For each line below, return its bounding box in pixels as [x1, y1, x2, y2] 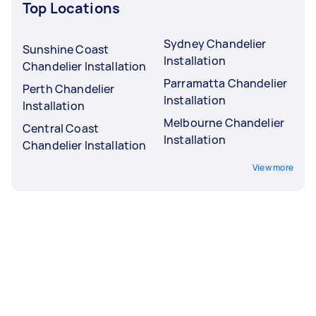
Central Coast [23, 120, 99, 136]
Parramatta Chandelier [164, 75, 288, 91]
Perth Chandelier [23, 80, 115, 97]
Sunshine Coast [23, 41, 109, 57]
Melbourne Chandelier [164, 114, 284, 130]
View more [252, 161, 293, 174]
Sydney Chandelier [164, 35, 267, 51]
